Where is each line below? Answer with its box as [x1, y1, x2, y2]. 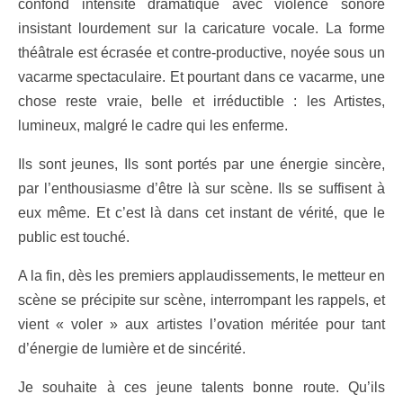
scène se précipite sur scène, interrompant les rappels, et [18, 292, 385, 309]
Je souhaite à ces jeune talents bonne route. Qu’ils [18, 380, 385, 396]
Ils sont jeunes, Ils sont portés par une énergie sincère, [18, 157, 385, 173]
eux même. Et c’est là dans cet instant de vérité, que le [18, 205, 385, 221]
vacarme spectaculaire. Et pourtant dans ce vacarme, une [18, 69, 385, 85]
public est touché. [18, 229, 130, 246]
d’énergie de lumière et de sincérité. [18, 341, 246, 357]
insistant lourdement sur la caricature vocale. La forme [18, 21, 385, 37]
